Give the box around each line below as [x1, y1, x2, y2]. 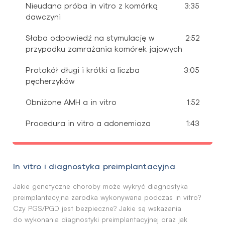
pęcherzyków [26, 76, 75, 85]
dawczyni [26, 12, 61, 21]
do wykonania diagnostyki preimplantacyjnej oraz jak [13, 214, 187, 223]
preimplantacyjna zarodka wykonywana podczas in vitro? [13, 192, 201, 201]
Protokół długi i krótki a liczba [26, 65, 140, 74]
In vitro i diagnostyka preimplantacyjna [13, 161, 175, 171]
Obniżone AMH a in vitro [26, 97, 117, 106]
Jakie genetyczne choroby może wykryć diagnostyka [13, 181, 188, 190]
